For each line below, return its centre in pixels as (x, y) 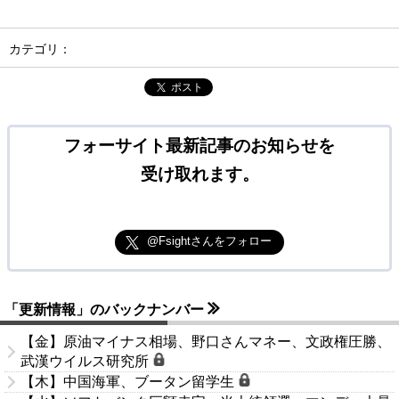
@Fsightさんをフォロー (209, 241)
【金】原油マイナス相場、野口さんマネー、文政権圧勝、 (206, 342)
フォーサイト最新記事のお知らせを (199, 146)
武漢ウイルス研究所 (86, 362)
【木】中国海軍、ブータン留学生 (129, 382)
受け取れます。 (199, 175)
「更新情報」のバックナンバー (106, 310)
